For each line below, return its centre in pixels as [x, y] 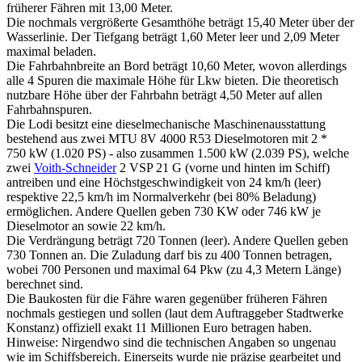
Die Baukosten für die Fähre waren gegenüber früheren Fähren [167, 298]
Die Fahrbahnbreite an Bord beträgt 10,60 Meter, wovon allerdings [177, 65]
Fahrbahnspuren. [49, 109]
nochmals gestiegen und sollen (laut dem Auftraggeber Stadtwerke [175, 313]
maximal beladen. [51, 51]
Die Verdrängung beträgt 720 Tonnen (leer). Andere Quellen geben [177, 240]
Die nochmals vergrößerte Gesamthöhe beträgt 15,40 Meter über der [180, 22]
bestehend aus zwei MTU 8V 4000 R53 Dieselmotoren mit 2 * [167, 138]
